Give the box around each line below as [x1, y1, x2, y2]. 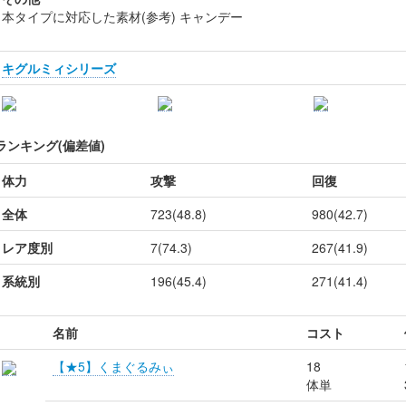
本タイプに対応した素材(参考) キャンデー [2, 7, 243, 25]
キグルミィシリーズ [2, 59, 116, 77]
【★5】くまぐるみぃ [53, 357, 174, 375]
